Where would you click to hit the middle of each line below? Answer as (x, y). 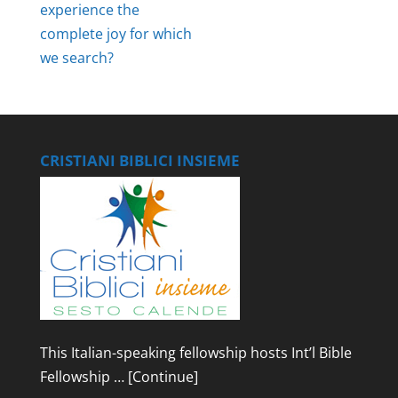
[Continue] (163, 376)
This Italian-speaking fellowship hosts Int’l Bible (195, 352)
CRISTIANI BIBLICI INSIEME (139, 160)
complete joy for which (115, 33)
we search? (76, 57)
